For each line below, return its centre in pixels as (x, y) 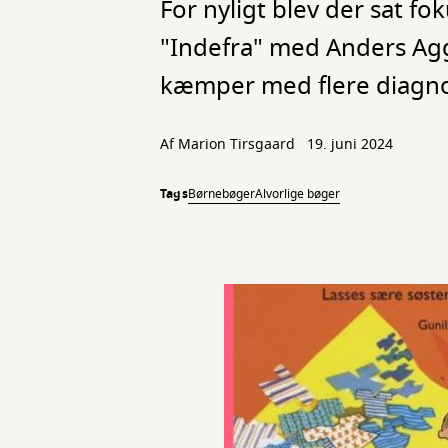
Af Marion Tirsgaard (229, 144)
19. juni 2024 (350, 144)
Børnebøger (221, 194)
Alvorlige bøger (297, 194)
